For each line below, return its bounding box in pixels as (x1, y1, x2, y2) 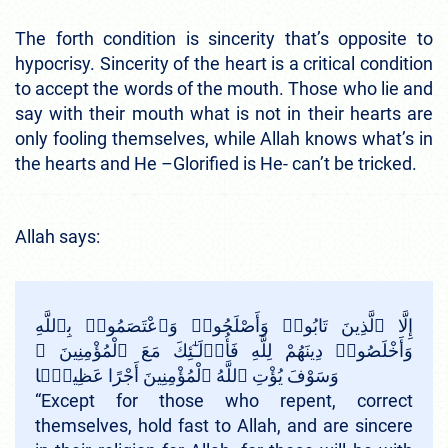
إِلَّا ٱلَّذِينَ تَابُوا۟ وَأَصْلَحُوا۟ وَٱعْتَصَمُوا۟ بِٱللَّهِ (35, 314, 413, 336)
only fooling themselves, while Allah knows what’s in (15, 127, 433, 149)
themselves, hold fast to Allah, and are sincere (35, 414, 413, 436)
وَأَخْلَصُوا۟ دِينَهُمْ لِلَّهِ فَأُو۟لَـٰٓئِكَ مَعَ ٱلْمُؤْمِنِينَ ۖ (35, 339, 413, 361)
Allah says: (15, 225, 104, 247)
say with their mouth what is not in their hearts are (15, 102, 433, 124)
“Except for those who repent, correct (35, 389, 413, 411)
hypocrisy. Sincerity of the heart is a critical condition (15, 52, 433, 74)
